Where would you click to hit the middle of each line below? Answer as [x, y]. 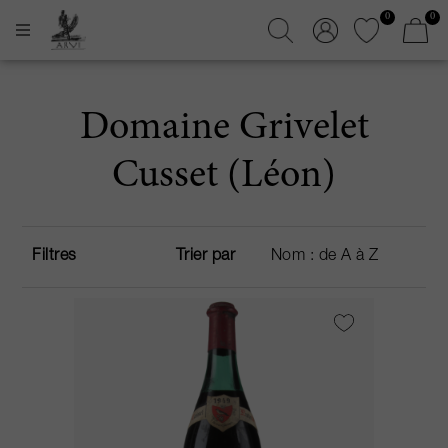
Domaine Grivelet [224, 129]
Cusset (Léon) [224, 177]
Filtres [54, 256]
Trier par [205, 256]
